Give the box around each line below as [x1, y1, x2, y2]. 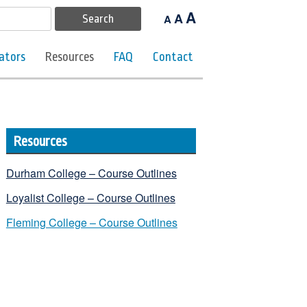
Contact [152, 50, 193, 64]
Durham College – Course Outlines [5, 164, 177, 181]
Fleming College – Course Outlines [5, 214, 177, 230]
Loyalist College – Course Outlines [5, 189, 175, 206]
